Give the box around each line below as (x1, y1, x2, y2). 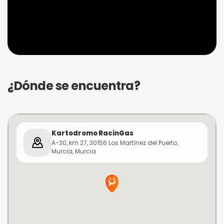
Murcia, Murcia (51, 147, 96, 155)
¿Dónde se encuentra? (7, 77, 140, 94)
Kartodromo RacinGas (51, 128, 133, 138)
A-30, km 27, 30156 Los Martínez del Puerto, (51, 138, 178, 147)
